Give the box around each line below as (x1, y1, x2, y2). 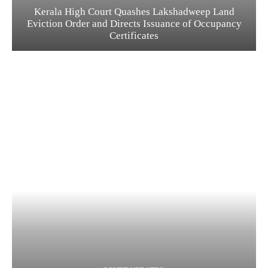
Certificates (109, 29, 159, 41)
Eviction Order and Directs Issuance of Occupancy (26, 17, 242, 29)
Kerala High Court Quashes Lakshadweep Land (33, 5, 234, 17)
